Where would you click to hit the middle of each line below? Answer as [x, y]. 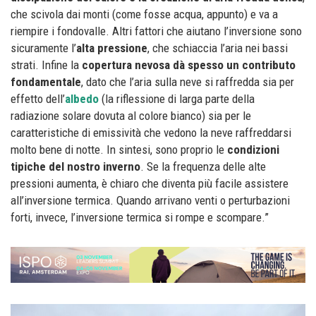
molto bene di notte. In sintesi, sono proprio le [119, 149]
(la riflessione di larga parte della [177, 98]
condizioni [253, 149]
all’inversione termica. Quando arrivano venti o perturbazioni [150, 200]
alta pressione [112, 48]
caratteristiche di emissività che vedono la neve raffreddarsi [151, 132]
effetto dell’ [38, 98]
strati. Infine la [46, 65]
